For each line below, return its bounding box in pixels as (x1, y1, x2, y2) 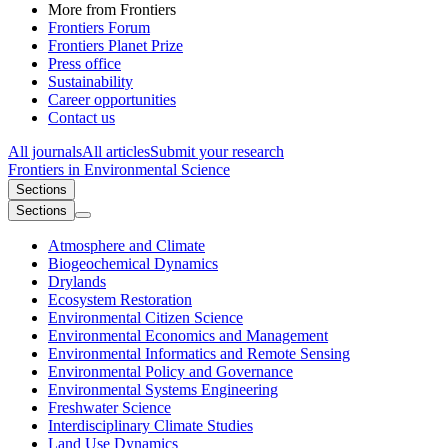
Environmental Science (80, 161, 230, 179)
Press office (48, 55, 121, 73)
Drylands (48, 273, 106, 291)
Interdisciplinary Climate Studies (48, 417, 253, 435)
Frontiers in (8, 161, 80, 179)
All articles (82, 143, 150, 161)
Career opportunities (48, 91, 176, 109)
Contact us (48, 109, 115, 127)
